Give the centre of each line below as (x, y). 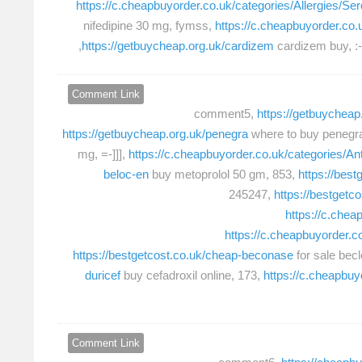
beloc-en (126, 174)
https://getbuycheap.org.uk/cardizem (178, 46)
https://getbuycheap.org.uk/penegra (155, 133)
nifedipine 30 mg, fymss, (149, 26)
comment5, (225, 113)
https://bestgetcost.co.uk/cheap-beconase (183, 255)
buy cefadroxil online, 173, (192, 275)
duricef (103, 275)
